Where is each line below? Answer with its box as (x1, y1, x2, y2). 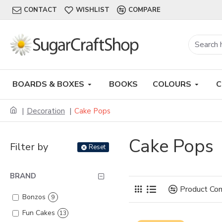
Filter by (10, 140, 48, 154)
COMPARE (128, 5, 161, 14)
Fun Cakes (22, 208, 55, 218)
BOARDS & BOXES (12, 78, 84, 90)
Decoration (27, 106, 65, 116)
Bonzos (22, 192, 46, 202)
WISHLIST (76, 5, 110, 14)
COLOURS (153, 78, 191, 90)
